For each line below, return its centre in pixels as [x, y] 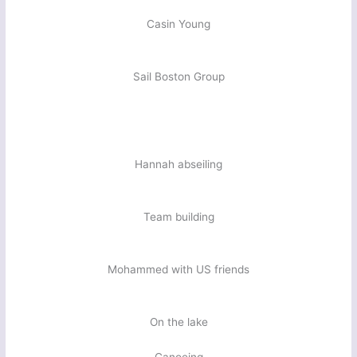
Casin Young [178, 24]
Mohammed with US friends [178, 269]
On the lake [178, 322]
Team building [178, 216]
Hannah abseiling [178, 164]
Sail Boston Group [178, 76]
